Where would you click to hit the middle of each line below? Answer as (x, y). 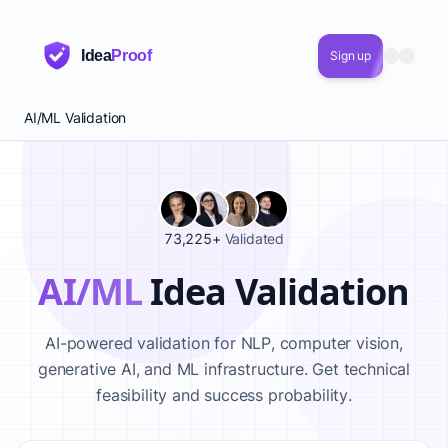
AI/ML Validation (75, 117)
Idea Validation (275, 291)
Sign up (350, 55)
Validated (254, 238)
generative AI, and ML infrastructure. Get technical (224, 369)
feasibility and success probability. (224, 395)
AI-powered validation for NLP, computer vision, (224, 343)
